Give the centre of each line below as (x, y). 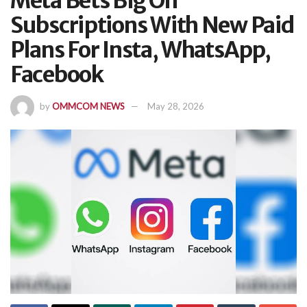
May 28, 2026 (176, 107)
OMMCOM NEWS (88, 107)
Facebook (57, 74)
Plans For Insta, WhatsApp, (140, 50)
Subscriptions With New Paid (152, 25)
